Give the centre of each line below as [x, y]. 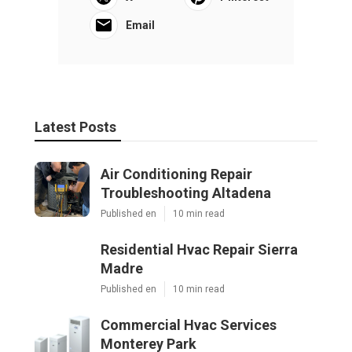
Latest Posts [75, 127]
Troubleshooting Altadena [186, 193]
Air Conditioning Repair [176, 174]
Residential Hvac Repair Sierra [199, 250]
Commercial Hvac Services [189, 325]
